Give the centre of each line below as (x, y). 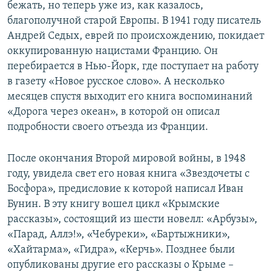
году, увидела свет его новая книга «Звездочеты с (128, 174)
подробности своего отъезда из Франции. (108, 127)
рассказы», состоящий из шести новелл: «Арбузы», (132, 220)
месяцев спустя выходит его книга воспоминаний (130, 97)
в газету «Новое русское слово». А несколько (116, 82)
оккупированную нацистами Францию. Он (113, 52)
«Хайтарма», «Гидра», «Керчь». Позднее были (121, 250)
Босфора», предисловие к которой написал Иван (125, 189)
